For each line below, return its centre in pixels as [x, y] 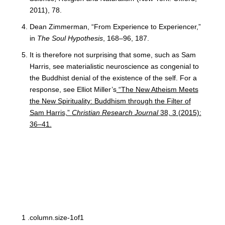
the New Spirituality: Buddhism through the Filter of [110, 101]
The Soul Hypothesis [70, 38]
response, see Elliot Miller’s [73, 89]
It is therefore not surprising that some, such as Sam [113, 54]
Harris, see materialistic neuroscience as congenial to [114, 66]
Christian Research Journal [116, 112]
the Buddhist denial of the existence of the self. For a [113, 78]
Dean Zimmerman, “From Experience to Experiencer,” [115, 26]
